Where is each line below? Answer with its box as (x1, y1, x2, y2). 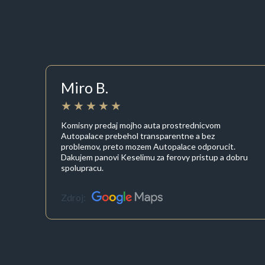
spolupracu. (60, 162, 104, 173)
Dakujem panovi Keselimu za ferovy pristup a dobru (60, 151, 248, 162)
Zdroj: (60, 192, 86, 203)
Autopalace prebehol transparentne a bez (60, 130, 215, 141)
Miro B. (60, 79, 108, 97)
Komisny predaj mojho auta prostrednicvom (60, 119, 221, 130)
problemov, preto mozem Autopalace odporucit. (60, 141, 235, 151)
